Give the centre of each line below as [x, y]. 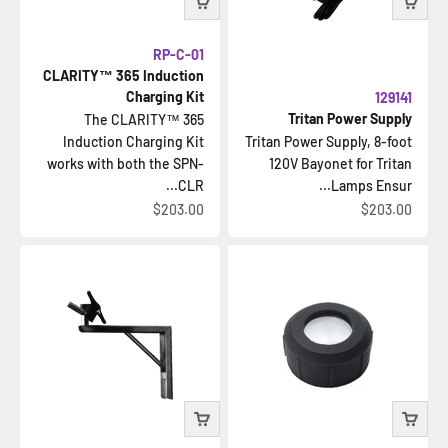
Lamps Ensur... [371, 185]
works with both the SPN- [125, 163]
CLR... [191, 185]
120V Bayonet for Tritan [340, 163]
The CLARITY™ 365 [144, 119]
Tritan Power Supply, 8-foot [328, 141]
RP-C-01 [178, 54]
